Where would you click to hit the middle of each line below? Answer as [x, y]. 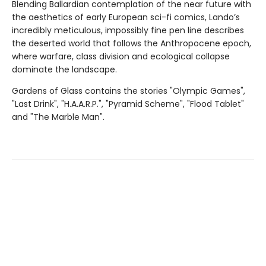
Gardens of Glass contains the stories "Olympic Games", [129, 91]
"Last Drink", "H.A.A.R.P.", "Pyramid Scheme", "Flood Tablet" [128, 104]
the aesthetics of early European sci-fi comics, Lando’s [126, 17]
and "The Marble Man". [58, 117]
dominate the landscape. [64, 69]
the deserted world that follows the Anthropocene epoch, [132, 43]
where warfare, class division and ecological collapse [121, 56]
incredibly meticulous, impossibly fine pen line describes [128, 30]
